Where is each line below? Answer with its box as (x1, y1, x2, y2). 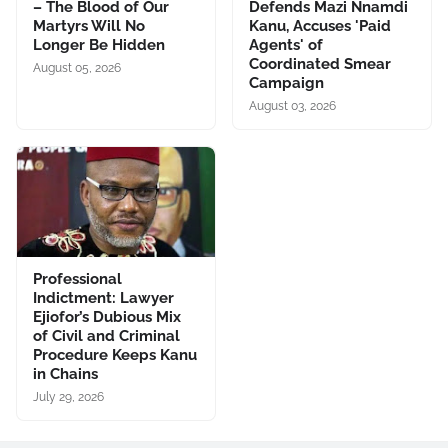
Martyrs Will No (33, 17, 145, 36)
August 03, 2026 (249, 99, 336, 114)
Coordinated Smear (249, 55, 391, 74)
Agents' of (249, 36, 323, 55)
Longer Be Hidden (33, 36, 165, 55)
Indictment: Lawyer (33, 289, 174, 308)
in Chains (33, 365, 98, 384)
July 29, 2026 (33, 390, 104, 405)
